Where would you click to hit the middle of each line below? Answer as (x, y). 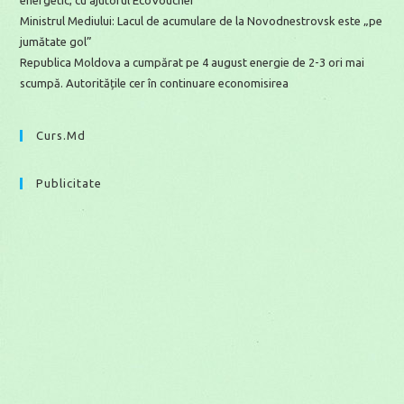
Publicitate (69, 184)
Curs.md (61, 136)
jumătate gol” (56, 42)
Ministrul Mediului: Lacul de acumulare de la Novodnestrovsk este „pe (202, 21)
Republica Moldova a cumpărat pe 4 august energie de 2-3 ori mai (193, 63)
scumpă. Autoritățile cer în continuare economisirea (155, 83)
